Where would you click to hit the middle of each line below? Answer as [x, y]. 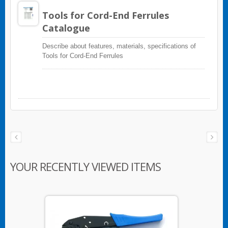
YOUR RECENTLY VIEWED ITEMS [85, 167]
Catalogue [66, 28]
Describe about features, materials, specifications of [119, 46]
